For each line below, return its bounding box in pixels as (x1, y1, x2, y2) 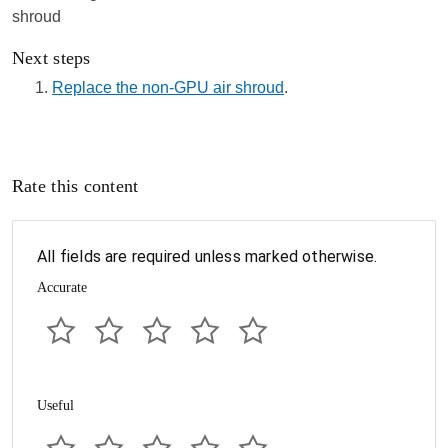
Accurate (37, 280, 87, 295)
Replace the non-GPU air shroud (52, 79, 284, 96)
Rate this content (12, 176, 139, 196)
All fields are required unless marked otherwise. (37, 247, 378, 266)
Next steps (12, 48, 91, 68)
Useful (37, 398, 74, 413)
